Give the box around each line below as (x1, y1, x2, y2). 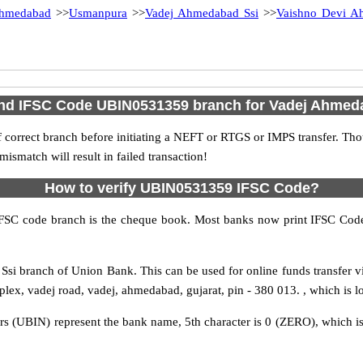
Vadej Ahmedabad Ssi (145, 6, 258, 19)
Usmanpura (69, 6, 127, 19)
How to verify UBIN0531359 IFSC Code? (44, 180, 319, 196)
